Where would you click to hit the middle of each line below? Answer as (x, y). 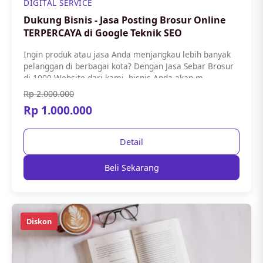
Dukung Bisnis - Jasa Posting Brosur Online (124, 20)
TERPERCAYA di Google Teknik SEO (133, 33)
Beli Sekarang (131, 168)
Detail (131, 142)
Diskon (39, 221)
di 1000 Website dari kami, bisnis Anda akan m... (117, 78)
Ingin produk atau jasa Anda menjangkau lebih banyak (127, 54)
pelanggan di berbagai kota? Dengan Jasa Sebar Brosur (129, 66)
